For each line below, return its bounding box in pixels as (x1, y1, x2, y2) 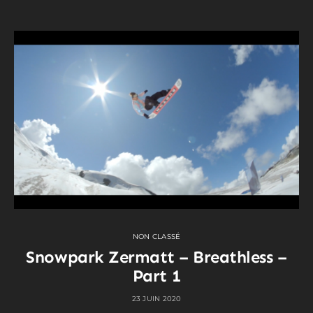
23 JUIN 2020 (131, 293, 182, 303)
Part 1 (132, 265, 181, 286)
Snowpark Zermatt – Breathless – (26, 247, 287, 268)
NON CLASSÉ (132, 232, 181, 242)
